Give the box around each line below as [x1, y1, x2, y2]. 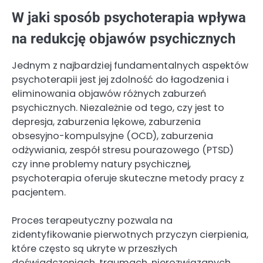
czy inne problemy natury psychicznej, [12, 157, 191, 171]
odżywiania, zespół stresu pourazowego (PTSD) [12, 143, 234, 157]
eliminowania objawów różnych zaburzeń [12, 86, 206, 100]
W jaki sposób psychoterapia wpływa [12, 9, 246, 26]
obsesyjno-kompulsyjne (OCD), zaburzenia [12, 129, 213, 143]
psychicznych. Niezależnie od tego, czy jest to [12, 100, 224, 114]
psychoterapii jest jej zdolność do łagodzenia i [12, 72, 229, 86]
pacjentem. [12, 185, 66, 199]
